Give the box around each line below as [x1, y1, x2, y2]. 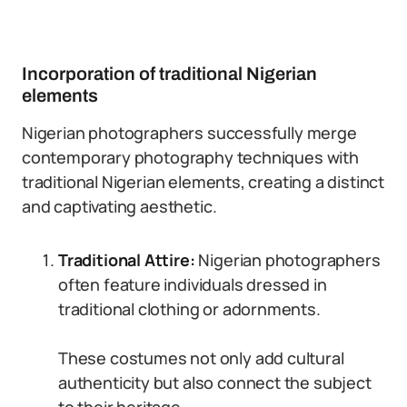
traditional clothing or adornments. [58, 298, 321, 320]
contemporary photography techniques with [22, 146, 359, 168]
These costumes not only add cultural [58, 347, 344, 369]
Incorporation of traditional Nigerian [22, 64, 317, 84]
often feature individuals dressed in [58, 273, 327, 295]
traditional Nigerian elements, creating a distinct [22, 171, 385, 193]
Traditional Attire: [58, 249, 195, 271]
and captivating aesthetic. [22, 195, 217, 217]
